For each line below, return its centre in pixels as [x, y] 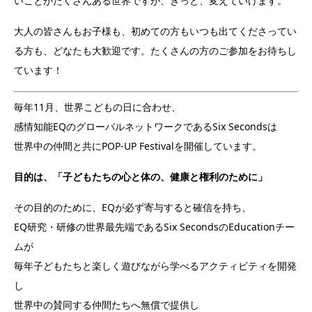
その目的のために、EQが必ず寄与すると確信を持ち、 [133, 208]
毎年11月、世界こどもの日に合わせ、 [97, 107]
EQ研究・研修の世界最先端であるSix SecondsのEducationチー [154, 227]
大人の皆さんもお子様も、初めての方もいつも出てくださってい [155, 31]
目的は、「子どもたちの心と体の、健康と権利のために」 [141, 177]
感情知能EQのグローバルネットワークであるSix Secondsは [146, 127]
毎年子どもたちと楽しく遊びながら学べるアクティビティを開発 [155, 266]
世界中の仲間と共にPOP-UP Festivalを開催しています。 [138, 146]
